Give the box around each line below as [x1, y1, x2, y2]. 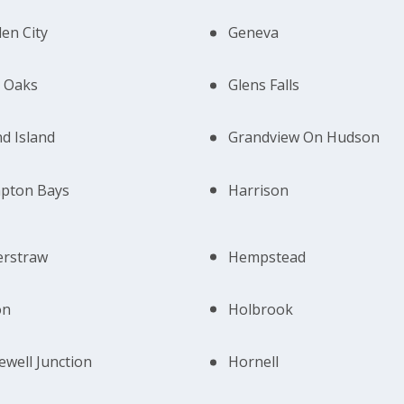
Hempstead [228, 246, 307, 267]
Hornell [228, 352, 280, 372]
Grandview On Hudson [228, 127, 381, 148]
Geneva [228, 23, 280, 43]
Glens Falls [228, 75, 300, 96]
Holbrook [228, 298, 294, 319]
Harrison [228, 179, 289, 200]
